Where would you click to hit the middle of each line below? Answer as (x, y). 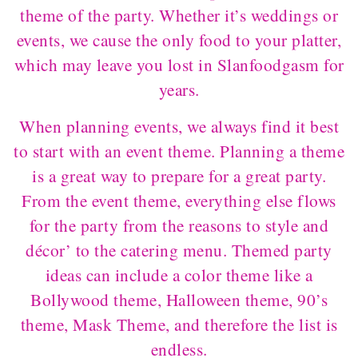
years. (179, 89)
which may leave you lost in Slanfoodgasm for (179, 64)
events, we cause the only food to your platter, (179, 40)
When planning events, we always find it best (179, 126)
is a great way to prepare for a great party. (179, 175)
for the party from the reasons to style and (179, 225)
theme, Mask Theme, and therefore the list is (179, 324)
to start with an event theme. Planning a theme (179, 151)
